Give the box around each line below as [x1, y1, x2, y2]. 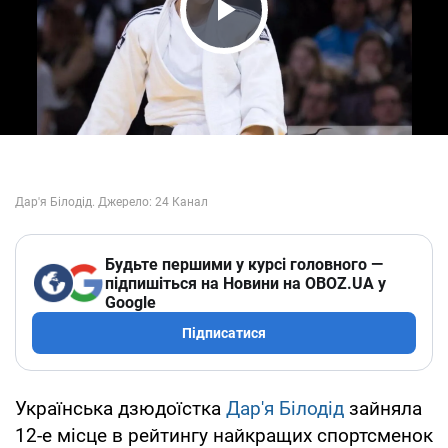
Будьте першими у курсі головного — [105, 254, 383, 274]
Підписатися [182, 324, 266, 341]
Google [105, 292, 156, 312]
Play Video [186, 26, 374, 69]
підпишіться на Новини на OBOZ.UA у [105, 273, 386, 293]
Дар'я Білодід [226, 396, 344, 420]
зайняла [344, 396, 422, 420]
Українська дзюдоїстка [15, 396, 226, 420]
